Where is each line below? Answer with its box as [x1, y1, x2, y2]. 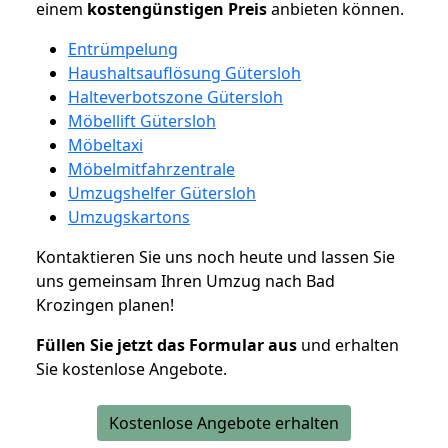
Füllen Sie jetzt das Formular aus [36, 333, 297, 356]
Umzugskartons [68, 205, 190, 228]
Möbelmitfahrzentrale [68, 157, 235, 180]
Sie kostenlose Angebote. [36, 357, 227, 380]
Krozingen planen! [36, 293, 174, 316]
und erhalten [297, 333, 399, 356]
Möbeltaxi [68, 133, 143, 156]
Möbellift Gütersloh [68, 109, 216, 132]
